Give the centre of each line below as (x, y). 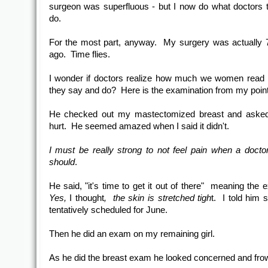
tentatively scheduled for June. (108, 210)
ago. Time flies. (79, 54)
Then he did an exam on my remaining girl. (132, 234)
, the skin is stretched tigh (158, 198)
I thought (87, 198)
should (62, 162)
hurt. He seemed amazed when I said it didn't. (140, 126)
